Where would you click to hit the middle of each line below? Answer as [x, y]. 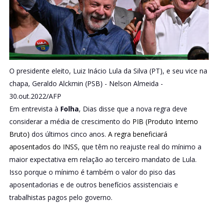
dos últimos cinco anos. [69, 134]
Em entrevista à [35, 109]
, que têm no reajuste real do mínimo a [139, 146]
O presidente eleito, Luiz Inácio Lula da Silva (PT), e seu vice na [108, 71]
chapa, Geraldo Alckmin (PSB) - [59, 83]
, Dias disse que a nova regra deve [133, 109]
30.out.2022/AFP [35, 96]
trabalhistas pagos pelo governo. [61, 197]
